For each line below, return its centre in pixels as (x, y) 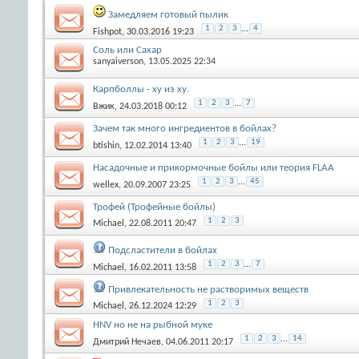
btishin (106, 145)
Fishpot (107, 32)
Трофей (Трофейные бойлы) (154, 207)
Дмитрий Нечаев (127, 342)
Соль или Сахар (127, 50)
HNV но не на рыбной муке (153, 325)
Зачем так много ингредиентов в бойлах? (185, 128)
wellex (106, 185)
